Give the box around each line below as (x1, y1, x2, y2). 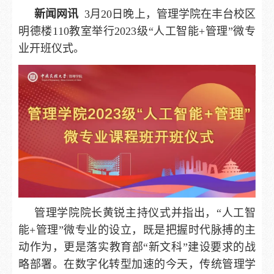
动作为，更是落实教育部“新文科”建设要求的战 (18, 241, 256, 254)
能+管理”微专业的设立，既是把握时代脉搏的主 (18, 224, 256, 237)
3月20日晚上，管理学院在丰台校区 (78, 8, 256, 20)
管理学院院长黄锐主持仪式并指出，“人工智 (34, 207, 256, 220)
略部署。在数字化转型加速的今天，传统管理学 (18, 258, 256, 271)
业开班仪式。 (18, 42, 84, 54)
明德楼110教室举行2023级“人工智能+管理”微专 (18, 25, 256, 37)
